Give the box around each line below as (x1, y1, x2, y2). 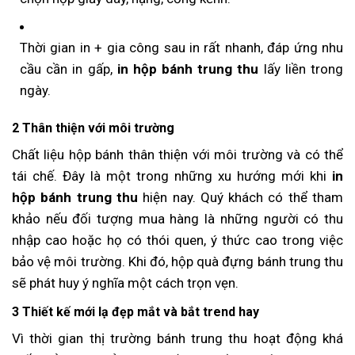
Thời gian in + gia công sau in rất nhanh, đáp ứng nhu (20, 39, 343, 55)
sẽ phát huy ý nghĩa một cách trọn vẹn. (12, 274, 239, 291)
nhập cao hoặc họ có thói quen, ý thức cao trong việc (12, 231, 343, 248)
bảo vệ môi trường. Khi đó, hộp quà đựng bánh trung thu (12, 253, 343, 269)
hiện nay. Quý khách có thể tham (137, 189, 344, 205)
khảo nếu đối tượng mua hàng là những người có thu (12, 210, 343, 227)
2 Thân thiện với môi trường (12, 120, 174, 136)
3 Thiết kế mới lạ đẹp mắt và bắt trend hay (12, 303, 259, 319)
